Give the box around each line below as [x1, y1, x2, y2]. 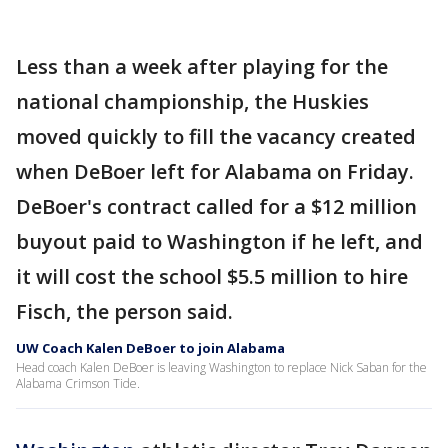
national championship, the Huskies [16, 88, 369, 115]
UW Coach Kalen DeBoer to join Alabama [16, 339, 285, 357]
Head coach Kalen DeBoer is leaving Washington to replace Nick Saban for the [16, 359, 427, 376]
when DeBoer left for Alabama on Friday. [16, 158, 414, 185]
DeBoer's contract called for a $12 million [16, 193, 417, 220]
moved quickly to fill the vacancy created [16, 123, 416, 150]
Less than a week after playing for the [16, 53, 388, 80]
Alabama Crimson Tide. [16, 375, 140, 392]
